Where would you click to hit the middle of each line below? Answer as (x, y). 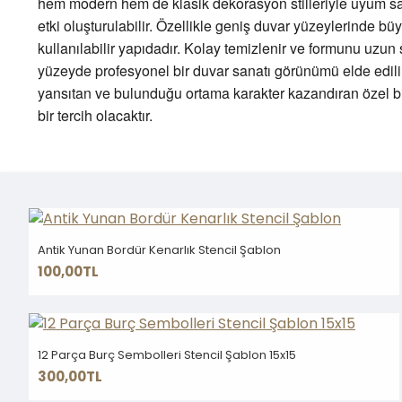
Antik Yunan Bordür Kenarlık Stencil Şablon (159, 250)
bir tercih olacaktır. (95, 115)
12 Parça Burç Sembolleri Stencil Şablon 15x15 (167, 355)
